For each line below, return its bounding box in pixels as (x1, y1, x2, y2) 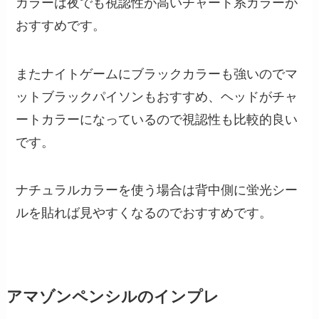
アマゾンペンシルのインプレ (6, 288, 219, 305)
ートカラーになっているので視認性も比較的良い (16, 112, 298, 127)
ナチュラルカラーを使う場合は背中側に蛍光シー (16, 183, 298, 198)
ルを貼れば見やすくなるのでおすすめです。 (16, 206, 273, 221)
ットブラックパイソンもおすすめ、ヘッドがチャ (16, 89, 298, 104)
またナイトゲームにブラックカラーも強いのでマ (16, 66, 298, 81)
